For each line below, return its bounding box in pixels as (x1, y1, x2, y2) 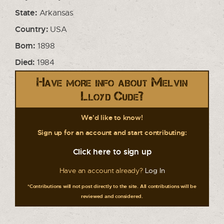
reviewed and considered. (80, 193, 143, 199)
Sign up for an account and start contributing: (37, 128, 187, 136)
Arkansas (36, 8, 74, 17)
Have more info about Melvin (36, 75, 188, 89)
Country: (15, 24, 48, 34)
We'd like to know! (81, 113, 143, 121)
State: (15, 7, 37, 17)
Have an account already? (59, 166, 145, 174)
